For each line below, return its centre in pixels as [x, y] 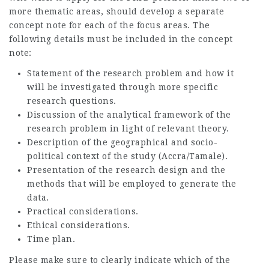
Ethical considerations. [79, 225]
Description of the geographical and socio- [122, 142]
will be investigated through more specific [122, 87]
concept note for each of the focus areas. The [110, 25]
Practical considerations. [83, 211]
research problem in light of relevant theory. [128, 128]
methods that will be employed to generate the [132, 184]
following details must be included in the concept [121, 39]
